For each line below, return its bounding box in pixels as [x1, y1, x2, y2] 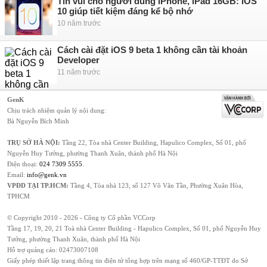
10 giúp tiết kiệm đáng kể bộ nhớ [57, 6, 193, 16]
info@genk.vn [27, 171, 67, 178]
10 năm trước [57, 19, 101, 27]
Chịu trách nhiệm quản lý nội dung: [7, 107, 106, 114]
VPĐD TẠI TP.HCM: [7, 182, 69, 189]
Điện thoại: [7, 160, 39, 167]
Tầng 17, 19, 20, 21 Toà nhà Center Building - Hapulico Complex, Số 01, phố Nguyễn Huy [7, 225, 261, 232]
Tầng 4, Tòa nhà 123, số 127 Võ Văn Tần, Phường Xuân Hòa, [69, 182, 243, 189]
